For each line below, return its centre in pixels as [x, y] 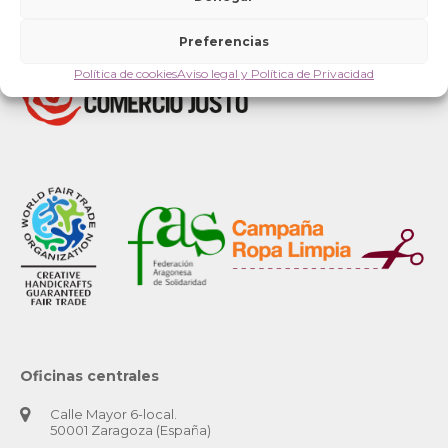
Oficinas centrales [89, 375]
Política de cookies [125, 73]
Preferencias [224, 41]
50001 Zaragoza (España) [130, 429]
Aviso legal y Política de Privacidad [275, 73]
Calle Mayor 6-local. [113, 413]
